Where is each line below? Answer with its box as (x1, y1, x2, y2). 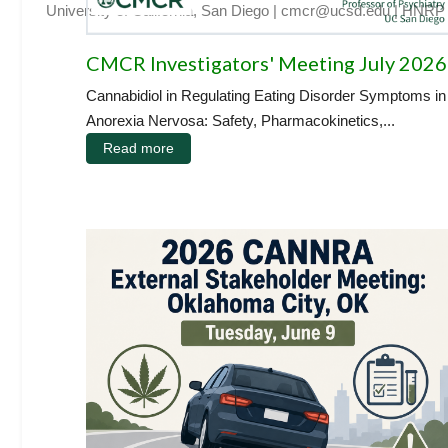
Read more (103, 139, 174, 156)
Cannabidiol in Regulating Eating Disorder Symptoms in (86, 86, 446, 104)
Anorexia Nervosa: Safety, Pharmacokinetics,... (86, 111, 395, 129)
